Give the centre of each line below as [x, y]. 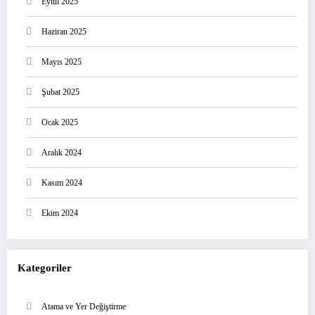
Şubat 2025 [60, 92]
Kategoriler [45, 268]
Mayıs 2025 [62, 62]
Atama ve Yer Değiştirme [84, 306]
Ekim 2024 [60, 213]
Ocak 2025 [60, 122]
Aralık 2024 [62, 152]
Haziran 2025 [64, 31]
